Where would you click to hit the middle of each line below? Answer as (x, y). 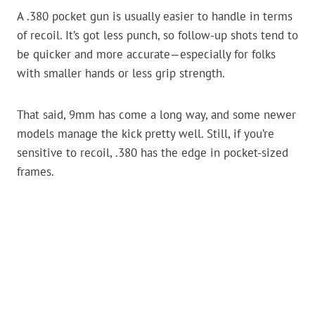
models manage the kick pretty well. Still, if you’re (146, 134)
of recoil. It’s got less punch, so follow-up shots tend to (157, 35)
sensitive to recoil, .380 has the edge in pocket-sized (153, 153)
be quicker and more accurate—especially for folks (146, 54)
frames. (36, 172)
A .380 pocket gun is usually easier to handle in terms (155, 16)
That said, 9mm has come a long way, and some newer (156, 115)
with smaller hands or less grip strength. (121, 73)
